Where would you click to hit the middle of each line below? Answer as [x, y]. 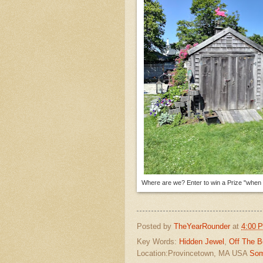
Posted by [155, 226]
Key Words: [158, 242]
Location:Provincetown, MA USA [193, 254]
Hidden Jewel [202, 242]
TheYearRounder [202, 226]
